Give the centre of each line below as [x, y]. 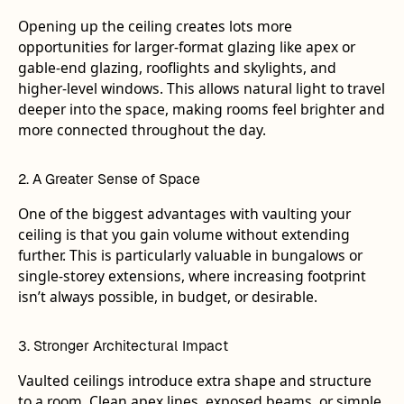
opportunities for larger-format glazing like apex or [186, 47]
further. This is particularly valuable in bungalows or [190, 256]
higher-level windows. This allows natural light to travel [201, 88]
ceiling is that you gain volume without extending [184, 235]
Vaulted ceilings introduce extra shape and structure [194, 381]
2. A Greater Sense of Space [109, 179]
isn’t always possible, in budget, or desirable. [167, 297]
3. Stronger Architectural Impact [123, 346]
